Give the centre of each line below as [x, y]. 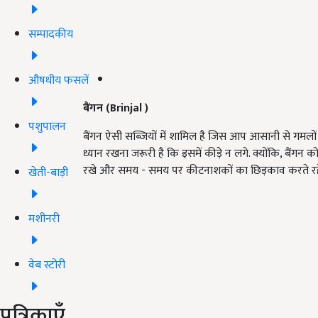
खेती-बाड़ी [48, 172]
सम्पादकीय [51, 34]
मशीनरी [44, 219]
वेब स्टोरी [47, 265]
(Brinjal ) [127, 109]
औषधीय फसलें [59, 80]
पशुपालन [47, 126]
